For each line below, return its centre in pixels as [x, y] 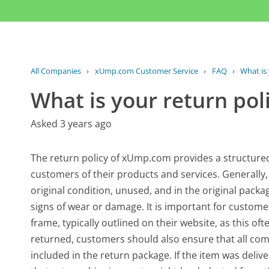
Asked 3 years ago [71, 123]
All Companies [56, 71]
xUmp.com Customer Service [146, 71]
